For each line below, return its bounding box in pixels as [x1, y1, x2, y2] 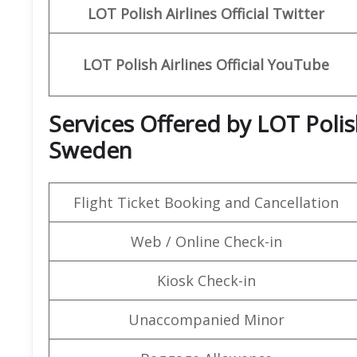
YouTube [268, 54, 329, 74]
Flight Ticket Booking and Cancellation [73, 192, 339, 212]
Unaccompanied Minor [127, 309, 284, 329]
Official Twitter [221, 3, 324, 23]
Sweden [49, 134, 132, 165]
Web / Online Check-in [130, 231, 282, 251]
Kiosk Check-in [156, 270, 256, 290]
